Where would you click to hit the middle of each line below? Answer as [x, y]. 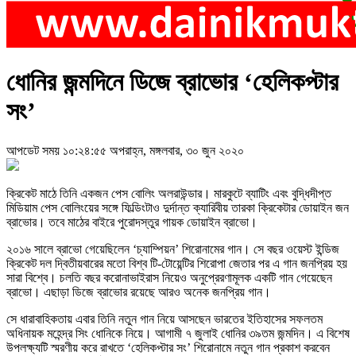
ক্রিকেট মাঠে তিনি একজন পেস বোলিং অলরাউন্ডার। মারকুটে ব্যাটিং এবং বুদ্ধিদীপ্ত [169, 193]
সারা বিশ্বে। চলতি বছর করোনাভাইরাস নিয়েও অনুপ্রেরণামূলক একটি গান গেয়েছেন [169, 277]
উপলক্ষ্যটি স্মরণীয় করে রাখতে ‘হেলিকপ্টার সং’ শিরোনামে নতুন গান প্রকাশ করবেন [168, 347]
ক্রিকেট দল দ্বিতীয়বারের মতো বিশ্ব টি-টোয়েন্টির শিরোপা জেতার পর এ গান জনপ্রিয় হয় [177, 263]
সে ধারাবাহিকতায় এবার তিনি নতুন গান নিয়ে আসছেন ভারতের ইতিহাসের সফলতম [164, 319]
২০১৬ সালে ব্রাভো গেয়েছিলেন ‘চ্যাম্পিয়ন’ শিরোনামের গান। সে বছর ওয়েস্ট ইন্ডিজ [173, 249]
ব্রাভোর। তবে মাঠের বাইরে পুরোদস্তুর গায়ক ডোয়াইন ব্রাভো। [132, 222]
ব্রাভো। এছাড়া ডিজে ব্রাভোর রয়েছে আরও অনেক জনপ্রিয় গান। [139, 292]
